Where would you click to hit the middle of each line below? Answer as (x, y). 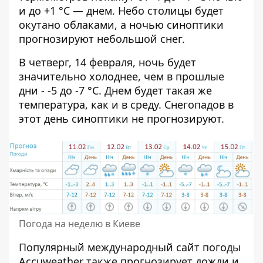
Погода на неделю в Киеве (80, 223)
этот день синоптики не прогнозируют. (122, 118)
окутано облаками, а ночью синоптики (121, 24)
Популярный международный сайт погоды (130, 247)
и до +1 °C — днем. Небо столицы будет (121, 10)
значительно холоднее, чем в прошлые (122, 76)
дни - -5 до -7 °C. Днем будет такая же (115, 90)
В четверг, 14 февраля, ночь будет (107, 62)
